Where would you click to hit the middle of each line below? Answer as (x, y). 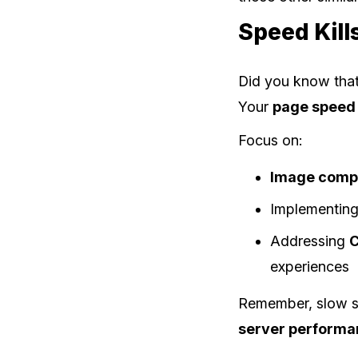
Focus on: (271, 140)
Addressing (310, 241)
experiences (310, 266)
